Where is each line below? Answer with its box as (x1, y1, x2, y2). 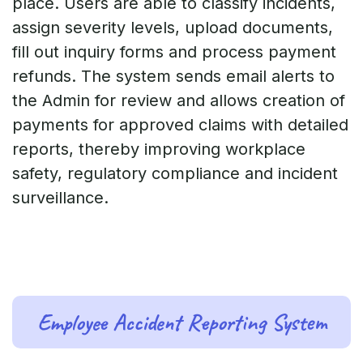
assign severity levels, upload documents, (12, 17, 333, 37)
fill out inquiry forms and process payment (12, 41, 336, 62)
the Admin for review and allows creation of (12, 90, 345, 110)
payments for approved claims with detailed (12, 114, 348, 135)
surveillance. (12, 187, 109, 207)
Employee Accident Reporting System (36, 306, 327, 337)
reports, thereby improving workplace (12, 139, 305, 159)
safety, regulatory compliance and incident (12, 163, 338, 183)
